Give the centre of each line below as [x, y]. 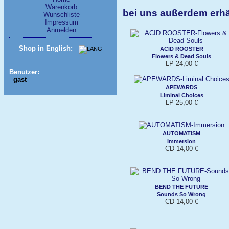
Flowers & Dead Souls [181, 56]
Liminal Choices [181, 95]
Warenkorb [61, 7]
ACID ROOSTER [181, 48]
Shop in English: [45, 49]
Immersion [181, 141]
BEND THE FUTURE [181, 186]
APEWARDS [181, 87]
